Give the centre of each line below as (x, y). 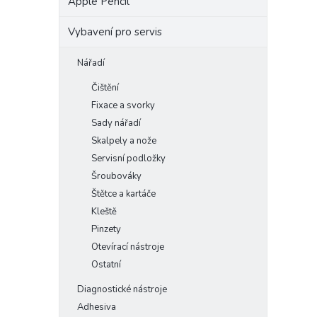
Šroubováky (116, 176)
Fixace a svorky (123, 105)
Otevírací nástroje (128, 247)
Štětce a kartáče (123, 194)
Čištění (105, 88)
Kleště (104, 212)
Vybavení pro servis (115, 32)
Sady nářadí (116, 123)
